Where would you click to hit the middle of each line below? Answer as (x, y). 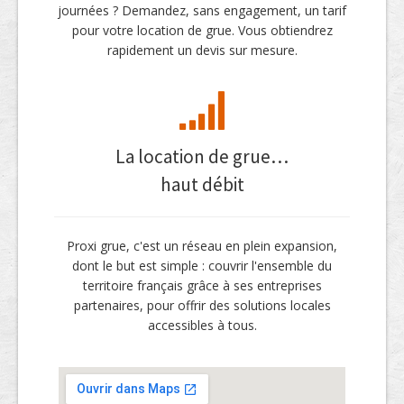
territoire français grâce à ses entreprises (202, 286)
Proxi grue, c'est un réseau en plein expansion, (202, 246)
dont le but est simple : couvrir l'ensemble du (202, 266)
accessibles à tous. (202, 326)
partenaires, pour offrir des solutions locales (202, 306)
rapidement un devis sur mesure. (202, 50)
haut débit (202, 185)
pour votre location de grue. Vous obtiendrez (202, 31)
